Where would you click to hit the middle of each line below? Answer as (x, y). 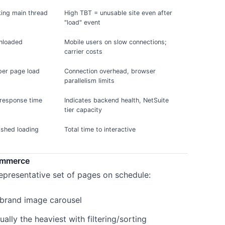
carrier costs (84, 51)
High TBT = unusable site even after (119, 13)
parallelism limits (90, 80)
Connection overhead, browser (110, 71)
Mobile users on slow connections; (116, 42)
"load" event (83, 22)
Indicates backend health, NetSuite (117, 100)
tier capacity (83, 109)
